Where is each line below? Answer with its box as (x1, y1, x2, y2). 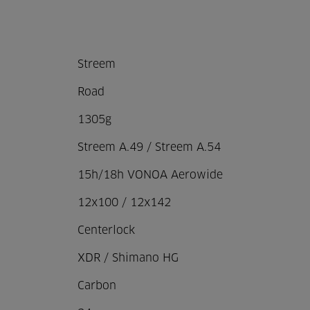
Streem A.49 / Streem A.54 (77, 142, 221, 153)
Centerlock (77, 225, 135, 236)
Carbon (77, 280, 116, 291)
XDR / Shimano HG (77, 253, 179, 264)
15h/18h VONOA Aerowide (77, 170, 223, 181)
